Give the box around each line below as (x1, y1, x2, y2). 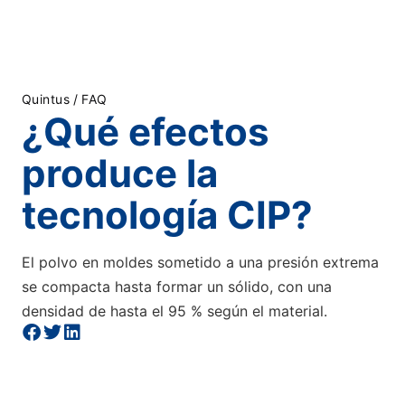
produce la (22, 150, 218, 196)
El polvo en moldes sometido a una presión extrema (22, 253, 379, 271)
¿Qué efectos (22, 108, 269, 155)
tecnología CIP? (22, 192, 313, 238)
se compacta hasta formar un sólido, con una (22, 278, 332, 296)
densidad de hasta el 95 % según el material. (22, 302, 327, 320)
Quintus (22, 91, 70, 107)
